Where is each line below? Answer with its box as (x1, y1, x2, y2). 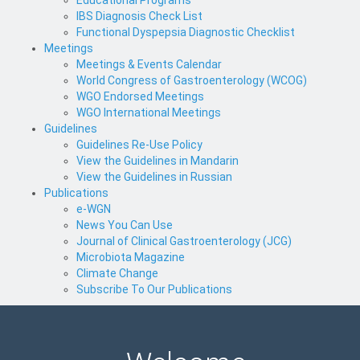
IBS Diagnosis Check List (76, 9, 202, 22)
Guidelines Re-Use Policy (76, 137, 202, 151)
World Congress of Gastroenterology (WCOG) (76, 73, 307, 87)
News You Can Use (76, 218, 173, 231)
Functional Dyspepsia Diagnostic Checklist (76, 25, 295, 39)
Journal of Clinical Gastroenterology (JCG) (76, 234, 292, 247)
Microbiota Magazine (76, 250, 185, 264)
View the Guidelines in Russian (76, 170, 232, 183)
